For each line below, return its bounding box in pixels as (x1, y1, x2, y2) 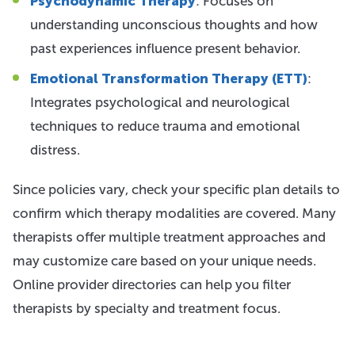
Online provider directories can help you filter (13, 277, 291, 292)
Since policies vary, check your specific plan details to (13, 181, 340, 197)
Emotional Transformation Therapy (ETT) (30, 71, 307, 86)
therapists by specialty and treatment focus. (13, 300, 281, 316)
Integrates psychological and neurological (30, 94, 290, 110)
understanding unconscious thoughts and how (30, 17, 318, 32)
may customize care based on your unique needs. (13, 253, 316, 269)
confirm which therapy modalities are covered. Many (13, 205, 336, 221)
